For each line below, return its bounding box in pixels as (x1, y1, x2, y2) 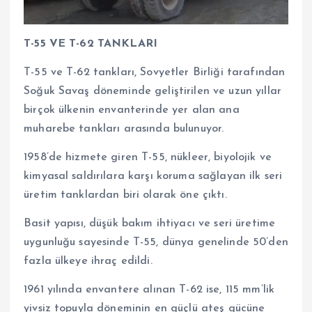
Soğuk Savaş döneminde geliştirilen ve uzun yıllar (24, 85, 281, 97)
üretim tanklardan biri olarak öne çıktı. (24, 189, 227, 201)
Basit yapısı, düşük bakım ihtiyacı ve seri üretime (24, 217, 276, 229)
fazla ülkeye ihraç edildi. (24, 255, 153, 267)
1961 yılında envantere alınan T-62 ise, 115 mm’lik (24, 283, 275, 295)
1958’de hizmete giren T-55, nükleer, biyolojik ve (24, 151, 272, 163)
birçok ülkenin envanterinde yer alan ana (24, 104, 240, 116)
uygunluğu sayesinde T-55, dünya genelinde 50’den (24, 236, 288, 248)
